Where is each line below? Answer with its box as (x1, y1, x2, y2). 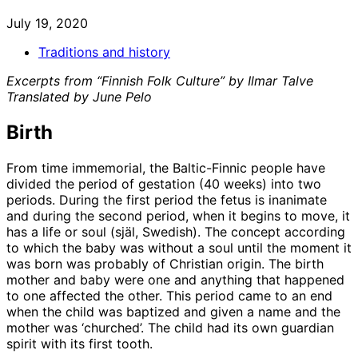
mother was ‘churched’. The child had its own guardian (6, 319, 334, 336)
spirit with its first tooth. (6, 335, 153, 352)
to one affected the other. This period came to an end (6, 287, 332, 304)
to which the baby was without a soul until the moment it (6, 239, 352, 256)
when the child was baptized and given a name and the (6, 303, 340, 320)
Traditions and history (38, 43, 170, 60)
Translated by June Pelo (6, 88, 152, 105)
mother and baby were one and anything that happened (6, 271, 344, 288)
